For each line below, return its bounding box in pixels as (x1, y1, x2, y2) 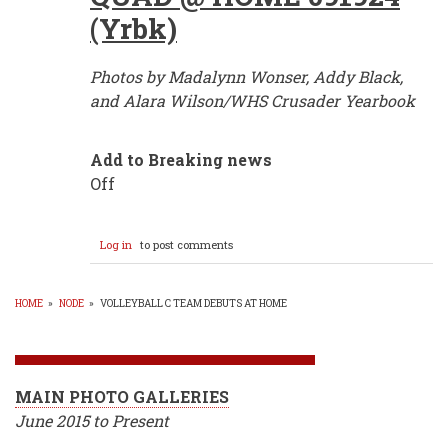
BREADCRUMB (15, 314, 212, 352)
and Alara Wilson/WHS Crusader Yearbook (90, 90, 415, 112)
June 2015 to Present (15, 410, 169, 432)
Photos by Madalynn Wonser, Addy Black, (90, 66, 403, 88)
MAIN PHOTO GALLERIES (15, 386, 229, 408)
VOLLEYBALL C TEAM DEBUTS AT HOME (100, 297, 287, 311)
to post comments (137, 237, 233, 253)
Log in (100, 237, 132, 253)
